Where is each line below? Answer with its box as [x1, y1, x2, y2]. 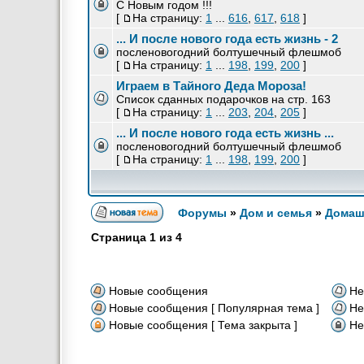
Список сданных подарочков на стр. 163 [116, 93, 331, 106]
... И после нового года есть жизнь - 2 [116, 32, 338, 45]
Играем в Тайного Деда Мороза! [116, 79, 306, 93]
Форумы [178, 206, 227, 219]
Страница [91, 231, 149, 244]
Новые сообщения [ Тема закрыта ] [109, 318, 297, 331]
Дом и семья [240, 206, 312, 219]
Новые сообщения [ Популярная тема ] [109, 301, 319, 314]
